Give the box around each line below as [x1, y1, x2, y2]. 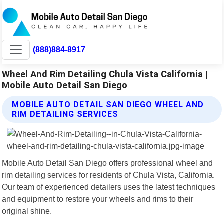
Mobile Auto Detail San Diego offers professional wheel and [2, 158, 213, 167]
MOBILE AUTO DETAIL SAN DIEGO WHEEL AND [12, 99, 204, 109]
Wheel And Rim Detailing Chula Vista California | [2, 68, 208, 79]
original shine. [2, 206, 52, 215]
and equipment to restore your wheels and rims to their [2, 194, 194, 203]
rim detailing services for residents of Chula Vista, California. [2, 170, 215, 179]
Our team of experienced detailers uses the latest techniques [2, 182, 216, 191]
